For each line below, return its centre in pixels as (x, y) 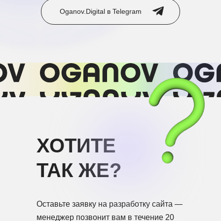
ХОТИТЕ (76, 146)
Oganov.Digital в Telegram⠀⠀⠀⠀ (110, 11)
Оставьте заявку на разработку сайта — (110, 204)
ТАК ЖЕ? (79, 170)
